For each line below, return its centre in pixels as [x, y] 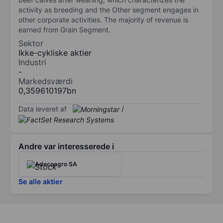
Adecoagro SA [56, 164]
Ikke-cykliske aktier [55, 53]
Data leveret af [43, 109]
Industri [32, 62]
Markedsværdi [46, 81]
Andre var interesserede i [66, 147]
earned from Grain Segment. [64, 29]
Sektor [31, 43]
